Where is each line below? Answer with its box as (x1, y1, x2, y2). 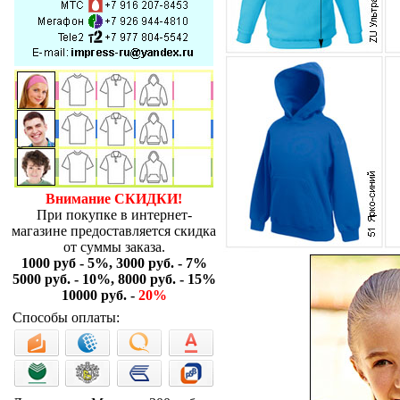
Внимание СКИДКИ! (46, 191, 182, 206)
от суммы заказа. (62, 239, 165, 254)
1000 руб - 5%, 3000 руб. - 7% (21, 255, 207, 271)
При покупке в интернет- (36, 207, 192, 222)
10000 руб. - (61, 287, 138, 303)
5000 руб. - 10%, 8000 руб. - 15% (12, 271, 216, 287)
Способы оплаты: (12, 310, 120, 325)
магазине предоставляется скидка (12, 223, 216, 238)
